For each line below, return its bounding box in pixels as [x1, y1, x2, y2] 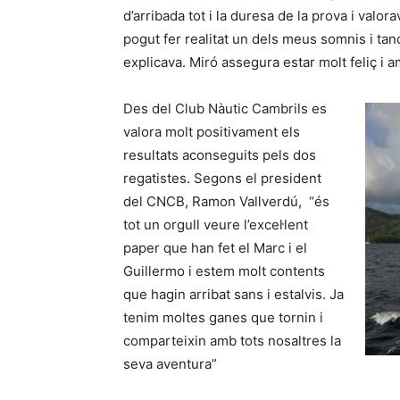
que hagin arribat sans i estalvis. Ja [123, 286, 344, 303]
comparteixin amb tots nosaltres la [123, 332, 341, 349]
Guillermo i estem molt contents [123, 262, 325, 279]
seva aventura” [123, 355, 217, 372]
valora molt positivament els [123, 123, 300, 140]
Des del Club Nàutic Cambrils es [123, 100, 327, 117]
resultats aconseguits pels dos [123, 146, 316, 163]
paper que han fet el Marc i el [123, 239, 307, 256]
